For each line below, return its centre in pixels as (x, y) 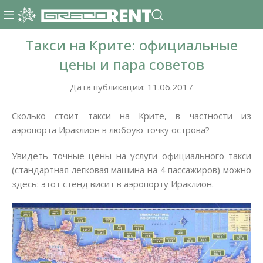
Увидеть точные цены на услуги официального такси (131, 156)
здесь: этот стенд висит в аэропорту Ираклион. (113, 184)
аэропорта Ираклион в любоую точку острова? (111, 130)
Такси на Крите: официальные (131, 45)
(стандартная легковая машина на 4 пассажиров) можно (131, 170)
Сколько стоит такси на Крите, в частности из (131, 116)
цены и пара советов (131, 64)
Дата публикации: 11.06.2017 (131, 87)
